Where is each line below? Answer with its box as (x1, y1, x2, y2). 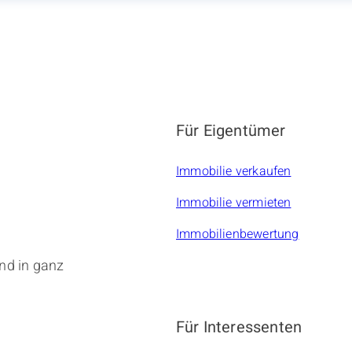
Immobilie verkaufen (176, 162, 291, 181)
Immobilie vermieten (176, 193, 291, 213)
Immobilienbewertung (176, 225, 299, 244)
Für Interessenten (176, 316, 302, 339)
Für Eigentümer (176, 119, 286, 143)
